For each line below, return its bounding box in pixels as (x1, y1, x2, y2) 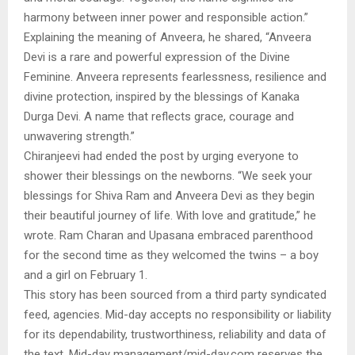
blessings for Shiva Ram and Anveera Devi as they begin (24, 188, 315, 203)
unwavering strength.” (24, 128, 135, 143)
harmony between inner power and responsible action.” (24, 10, 308, 25)
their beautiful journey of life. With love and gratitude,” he (24, 208, 316, 223)
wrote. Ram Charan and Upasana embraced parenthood (24, 227, 313, 242)
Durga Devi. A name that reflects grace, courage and (24, 109, 294, 124)
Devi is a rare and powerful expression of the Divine (24, 49, 290, 64)
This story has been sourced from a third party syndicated (24, 287, 326, 302)
